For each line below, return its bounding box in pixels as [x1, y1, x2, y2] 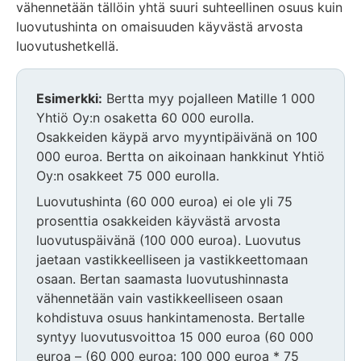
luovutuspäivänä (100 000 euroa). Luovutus [36, 231, 301, 248]
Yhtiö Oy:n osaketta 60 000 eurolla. [36, 109, 254, 126]
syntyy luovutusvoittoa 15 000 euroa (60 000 [36, 328, 313, 345]
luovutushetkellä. [16, 37, 118, 54]
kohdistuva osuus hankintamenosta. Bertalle [36, 309, 305, 326]
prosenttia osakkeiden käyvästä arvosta [36, 212, 280, 229]
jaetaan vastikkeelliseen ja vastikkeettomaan [36, 251, 308, 268]
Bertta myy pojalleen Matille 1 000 [102, 89, 315, 106]
